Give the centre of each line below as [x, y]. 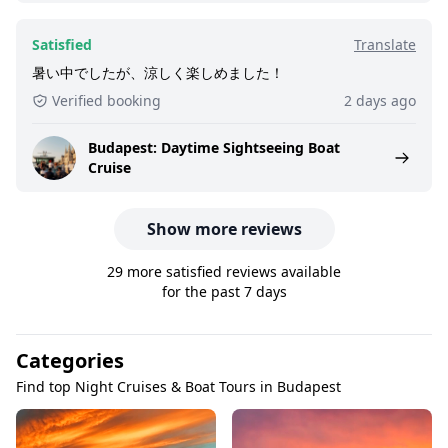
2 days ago [380, 100]
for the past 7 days [224, 291]
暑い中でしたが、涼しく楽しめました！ [158, 72]
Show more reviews [224, 228]
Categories [70, 360]
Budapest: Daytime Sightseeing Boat [214, 147]
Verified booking [106, 100]
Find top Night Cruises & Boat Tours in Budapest [178, 386]
